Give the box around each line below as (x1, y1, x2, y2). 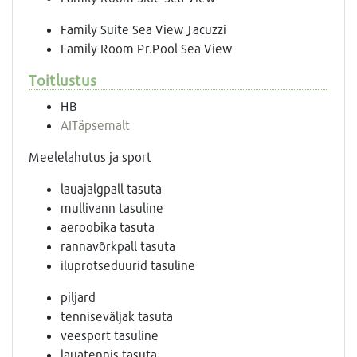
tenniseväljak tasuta (61, 308, 173, 324)
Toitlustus (29, 71, 96, 90)
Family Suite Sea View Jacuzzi (61, 22, 226, 37)
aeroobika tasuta (61, 219, 155, 235)
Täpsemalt (72, 117, 130, 133)
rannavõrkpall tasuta (61, 238, 175, 254)
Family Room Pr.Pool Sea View (61, 41, 232, 57)
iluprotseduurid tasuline (61, 257, 195, 273)
